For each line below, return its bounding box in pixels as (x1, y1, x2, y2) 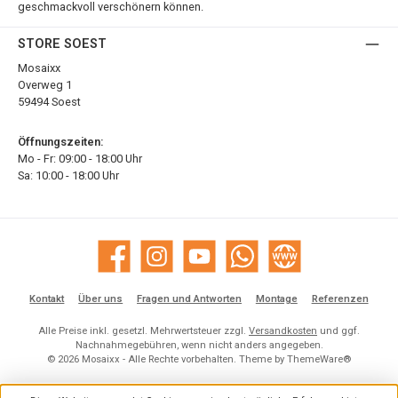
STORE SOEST (18, 36, 107, 52)
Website (263, 256, 299, 268)
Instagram (135, 256, 183, 268)
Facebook (92, 256, 136, 268)
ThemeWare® (287, 354, 351, 366)
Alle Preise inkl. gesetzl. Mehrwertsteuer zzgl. (38, 325, 249, 338)
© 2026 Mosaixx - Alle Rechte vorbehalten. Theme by (47, 354, 287, 366)
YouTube (178, 256, 219, 268)
